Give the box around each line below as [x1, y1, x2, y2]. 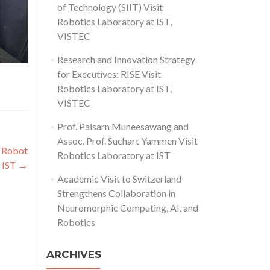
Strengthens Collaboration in [57, 187, 175, 199]
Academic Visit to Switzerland [57, 173, 181, 184]
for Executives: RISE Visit [57, 68, 161, 80]
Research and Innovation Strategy [57, 54, 195, 65]
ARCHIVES [46, 248, 101, 260]
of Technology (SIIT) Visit [57, 1, 163, 13]
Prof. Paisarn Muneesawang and [57, 121, 189, 132]
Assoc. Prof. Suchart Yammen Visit [57, 135, 198, 146]
